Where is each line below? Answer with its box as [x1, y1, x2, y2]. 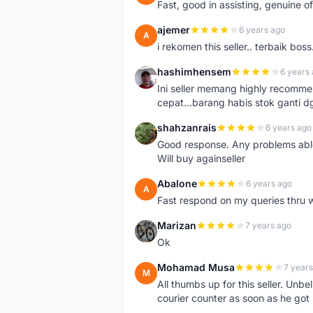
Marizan [157, 219, 196, 231]
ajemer [157, 24, 190, 36]
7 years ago [245, 220, 291, 231]
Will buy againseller [157, 152, 245, 164]
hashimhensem [157, 66, 231, 78]
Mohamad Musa [157, 261, 235, 273]
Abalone [157, 177, 197, 189]
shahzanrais [157, 122, 217, 133]
